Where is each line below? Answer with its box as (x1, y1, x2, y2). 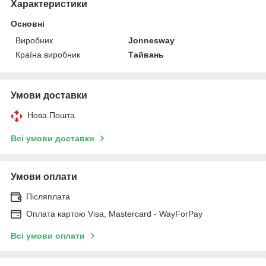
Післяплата (26, 191, 70, 201)
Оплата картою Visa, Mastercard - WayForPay (26, 208, 202, 218)
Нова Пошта (27, 110, 75, 120)
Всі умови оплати (11, 230, 85, 240)
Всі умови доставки (11, 133, 94, 143)
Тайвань (128, 49, 164, 59)
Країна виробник (15, 49, 80, 59)
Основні (11, 18, 45, 28)
